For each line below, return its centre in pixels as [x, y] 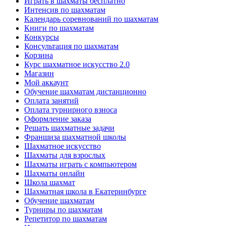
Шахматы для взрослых [65, 155]
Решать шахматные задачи [69, 128]
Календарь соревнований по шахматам [91, 19]
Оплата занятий [51, 100]
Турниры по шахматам [63, 209]
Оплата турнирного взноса [71, 109]
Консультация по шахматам [71, 46]
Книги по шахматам [59, 28]
